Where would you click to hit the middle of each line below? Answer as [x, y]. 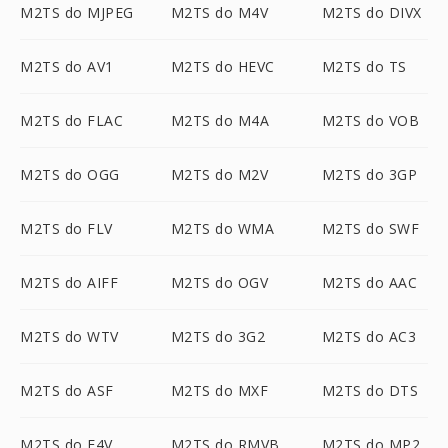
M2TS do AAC [369, 282]
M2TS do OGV [219, 282]
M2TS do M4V [219, 12]
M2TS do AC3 [369, 336]
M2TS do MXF [219, 390]
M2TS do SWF [370, 228]
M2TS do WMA [222, 228]
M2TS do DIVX [371, 12]
